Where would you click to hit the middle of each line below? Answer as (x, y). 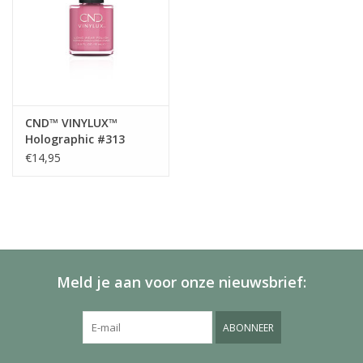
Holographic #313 (75, 139)
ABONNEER (248, 328)
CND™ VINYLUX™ (71, 123)
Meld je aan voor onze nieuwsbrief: (181, 282)
